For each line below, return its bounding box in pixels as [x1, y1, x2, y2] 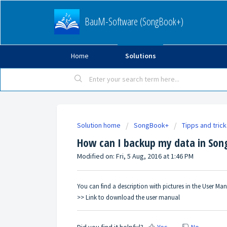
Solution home [77, 121, 122, 130]
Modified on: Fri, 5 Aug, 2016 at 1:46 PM [77, 152, 194, 161]
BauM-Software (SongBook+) [85, 15, 183, 28]
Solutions [125, 51, 156, 60]
